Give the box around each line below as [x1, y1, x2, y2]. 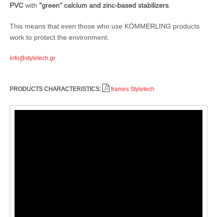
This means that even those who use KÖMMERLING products [10, 22, 200, 30]
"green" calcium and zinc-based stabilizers [39, 1, 169, 9]
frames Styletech [111, 85, 155, 93]
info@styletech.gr [10, 54, 55, 62]
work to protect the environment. [10, 33, 109, 41]
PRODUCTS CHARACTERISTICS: [10, 85, 101, 93]
